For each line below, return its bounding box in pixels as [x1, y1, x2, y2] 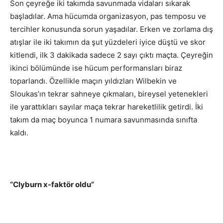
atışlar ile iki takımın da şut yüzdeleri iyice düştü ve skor [10, 37, 206, 47]
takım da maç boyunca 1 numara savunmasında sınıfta [10, 115, 197, 125]
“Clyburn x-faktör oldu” [10, 180, 94, 190]
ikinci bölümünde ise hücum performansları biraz [10, 63, 182, 73]
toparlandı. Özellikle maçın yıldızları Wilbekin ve [10, 76, 177, 86]
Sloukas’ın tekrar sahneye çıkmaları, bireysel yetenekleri [10, 89, 208, 99]
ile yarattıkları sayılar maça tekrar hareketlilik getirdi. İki [10, 102, 203, 112]
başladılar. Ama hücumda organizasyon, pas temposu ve [10, 11, 206, 21]
